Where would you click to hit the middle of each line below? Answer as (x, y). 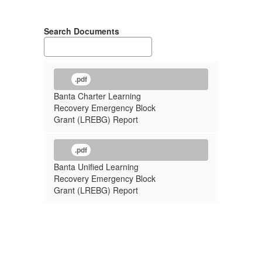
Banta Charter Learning (97, 96)
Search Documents (82, 31)
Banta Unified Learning (96, 167)
